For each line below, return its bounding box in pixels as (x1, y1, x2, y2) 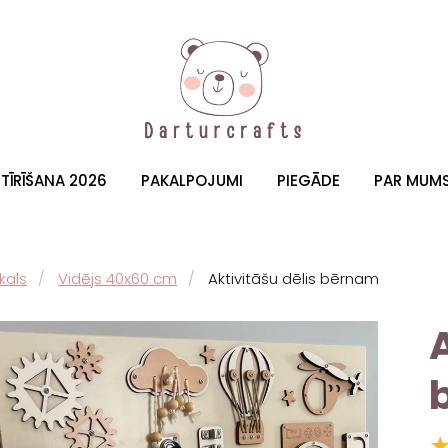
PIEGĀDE (276, 169, 340, 191)
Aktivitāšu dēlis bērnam (208, 268, 380, 290)
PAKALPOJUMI (140, 169, 243, 191)
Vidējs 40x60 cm (58, 268, 178, 290)
